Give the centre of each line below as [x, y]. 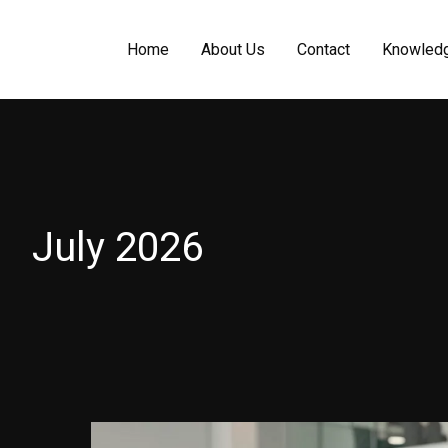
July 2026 [117, 247]
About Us [233, 49]
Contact [323, 49]
